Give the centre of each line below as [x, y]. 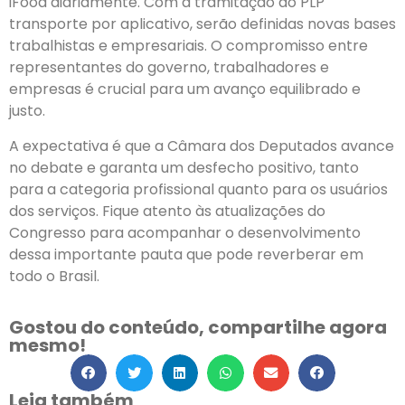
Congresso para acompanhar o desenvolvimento [185, 232]
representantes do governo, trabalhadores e [169, 68]
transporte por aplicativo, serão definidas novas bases [202, 24]
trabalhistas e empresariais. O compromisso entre [188, 46]
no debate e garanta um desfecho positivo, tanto [184, 167]
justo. [27, 111]
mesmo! [47, 346]
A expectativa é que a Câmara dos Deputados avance [202, 146]
